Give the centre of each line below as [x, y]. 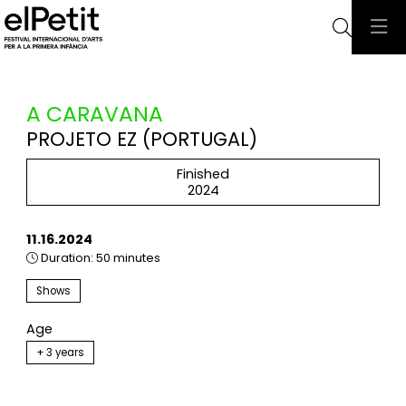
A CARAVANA [95, 114]
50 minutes [127, 258]
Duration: [67, 258]
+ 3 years [60, 353]
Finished [203, 174]
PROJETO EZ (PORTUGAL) [142, 140]
